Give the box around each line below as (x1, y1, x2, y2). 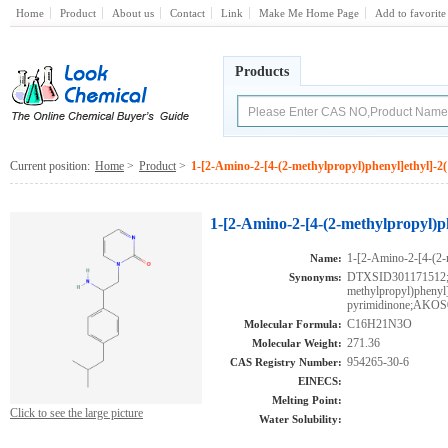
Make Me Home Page (259, 7, 359, 19)
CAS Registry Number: (230, 356, 342, 368)
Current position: (10, 159, 90, 173)
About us (112, 7, 154, 19)
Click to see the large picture (10, 406, 143, 420)
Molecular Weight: (252, 337, 342, 349)
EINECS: (298, 375, 342, 387)
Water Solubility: (259, 413, 342, 425)
